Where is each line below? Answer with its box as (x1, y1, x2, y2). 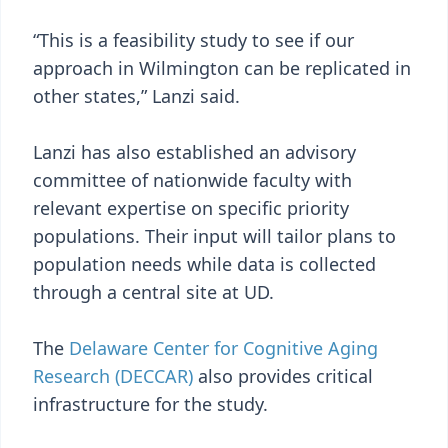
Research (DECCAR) (33, 364, 193, 388)
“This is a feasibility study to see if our (33, 28, 354, 52)
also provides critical (193, 364, 373, 388)
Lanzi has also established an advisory (33, 140, 356, 164)
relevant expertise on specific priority (33, 196, 349, 220)
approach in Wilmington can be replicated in (33, 56, 411, 80)
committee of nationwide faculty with (33, 168, 352, 192)
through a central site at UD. (33, 280, 274, 304)
